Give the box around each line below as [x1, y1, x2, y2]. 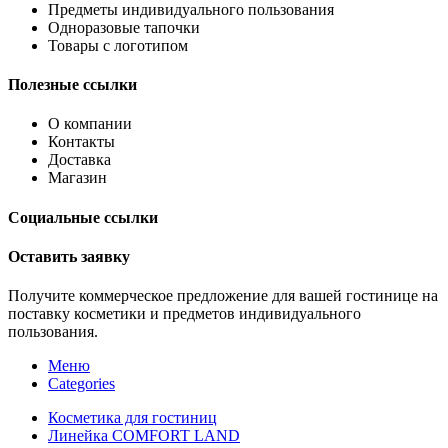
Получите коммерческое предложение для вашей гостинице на [8, 287, 438, 305]
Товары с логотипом [48, 36, 188, 54]
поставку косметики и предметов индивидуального [8, 305, 361, 323]
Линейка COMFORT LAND [48, 427, 240, 445]
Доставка [48, 151, 111, 169]
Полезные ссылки [8, 76, 137, 94]
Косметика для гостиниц [48, 409, 217, 427]
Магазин [48, 169, 107, 187]
